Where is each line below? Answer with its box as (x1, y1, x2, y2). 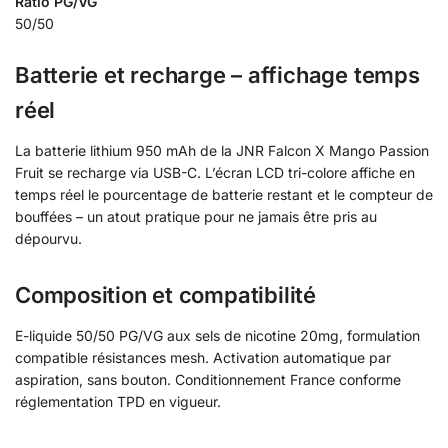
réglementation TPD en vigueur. (15, 392, 221, 410)
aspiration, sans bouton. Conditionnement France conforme (15, 370, 401, 388)
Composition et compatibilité (15, 281, 316, 308)
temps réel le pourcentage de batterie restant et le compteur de (15, 185, 433, 203)
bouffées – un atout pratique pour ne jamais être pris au (15, 207, 377, 225)
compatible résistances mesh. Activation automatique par (15, 348, 391, 366)
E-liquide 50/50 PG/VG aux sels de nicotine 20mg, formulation (15, 326, 420, 344)
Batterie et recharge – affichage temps (15, 61, 420, 88)
